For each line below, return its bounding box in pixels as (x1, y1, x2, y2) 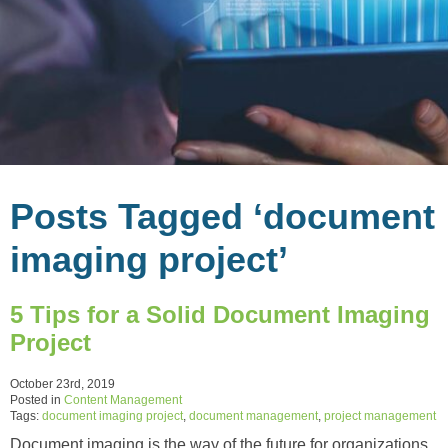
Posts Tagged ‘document (10, 195, 435, 237)
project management (324, 408, 436, 423)
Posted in (10, 392, 64, 407)
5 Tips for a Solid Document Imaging (10, 300, 430, 328)
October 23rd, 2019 (10, 376, 115, 391)
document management (189, 408, 318, 423)
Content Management (64, 392, 182, 407)
